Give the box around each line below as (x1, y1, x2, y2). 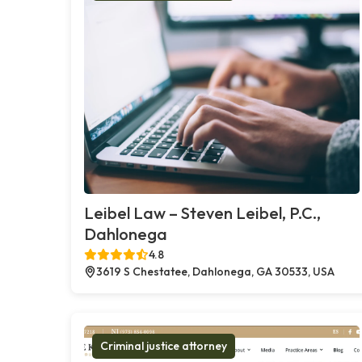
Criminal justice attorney (100, 338, 227, 353)
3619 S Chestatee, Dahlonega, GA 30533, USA (96, 263, 335, 279)
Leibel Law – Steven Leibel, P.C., (84, 202, 321, 223)
